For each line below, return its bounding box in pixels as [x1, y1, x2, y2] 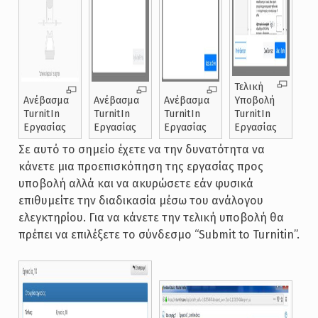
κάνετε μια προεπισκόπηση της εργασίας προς [18, 160, 263, 174]
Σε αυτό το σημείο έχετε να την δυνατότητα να [18, 143, 265, 157]
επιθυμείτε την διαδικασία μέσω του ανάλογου [18, 194, 263, 208]
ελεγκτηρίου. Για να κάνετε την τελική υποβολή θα [18, 211, 284, 225]
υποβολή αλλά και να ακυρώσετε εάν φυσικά [18, 177, 253, 191]
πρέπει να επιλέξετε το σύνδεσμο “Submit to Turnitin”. [18, 228, 300, 242]
